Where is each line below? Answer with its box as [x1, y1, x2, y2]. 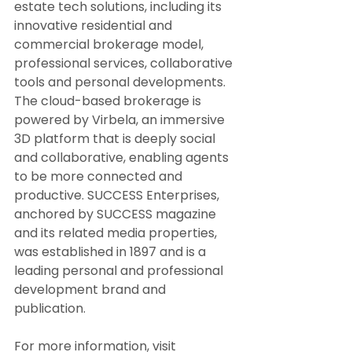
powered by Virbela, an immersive [14, 111, 228, 130]
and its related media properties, [14, 224, 220, 243]
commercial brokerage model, [14, 35, 207, 54]
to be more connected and [14, 167, 185, 186]
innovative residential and [14, 16, 175, 35]
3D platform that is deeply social [14, 130, 218, 148]
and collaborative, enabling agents [14, 148, 232, 167]
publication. [14, 299, 86, 318]
